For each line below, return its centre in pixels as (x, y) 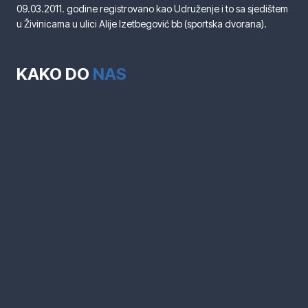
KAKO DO (53, 74)
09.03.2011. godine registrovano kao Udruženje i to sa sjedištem (152, 9)
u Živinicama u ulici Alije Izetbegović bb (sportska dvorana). (142, 24)
